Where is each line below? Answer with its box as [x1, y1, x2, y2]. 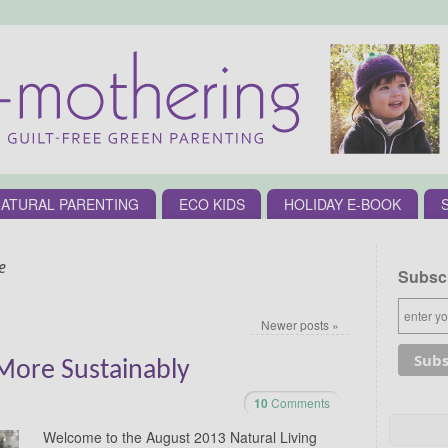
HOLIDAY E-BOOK [284, 193, 402, 214]
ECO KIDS [178, 193, 245, 214]
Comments [268, 393, 330, 411]
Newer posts [261, 315, 332, 333]
